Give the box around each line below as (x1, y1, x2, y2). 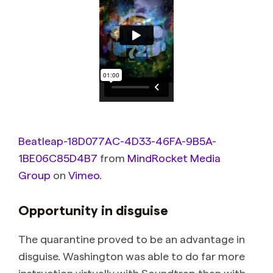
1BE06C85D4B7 (18, 151, 97, 165)
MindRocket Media (127, 151, 221, 165)
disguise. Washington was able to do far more (18, 249, 245, 263)
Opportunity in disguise (18, 202, 168, 218)
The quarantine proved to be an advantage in (18, 232, 245, 246)
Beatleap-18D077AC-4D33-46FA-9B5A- (18, 134, 216, 147)
